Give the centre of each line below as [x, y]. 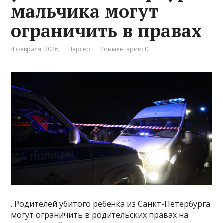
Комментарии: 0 [124, 49]
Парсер [79, 49]
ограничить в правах [107, 31]
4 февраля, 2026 [35, 49]
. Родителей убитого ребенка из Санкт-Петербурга [111, 203]
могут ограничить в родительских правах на [100, 214]
